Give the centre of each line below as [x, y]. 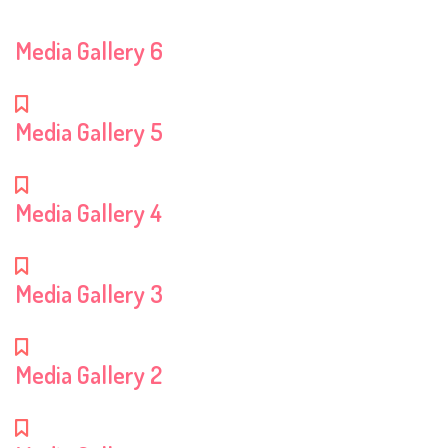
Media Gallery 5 [89, 131]
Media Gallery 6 [89, 50]
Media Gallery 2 [88, 374]
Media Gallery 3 [89, 293]
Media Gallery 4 [88, 212]
